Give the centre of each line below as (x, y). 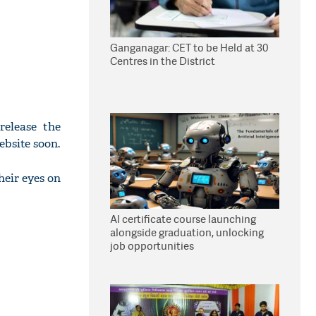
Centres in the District (163, 61)
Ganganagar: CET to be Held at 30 (189, 48)
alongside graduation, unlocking (187, 232)
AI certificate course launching (183, 219)
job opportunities (152, 246)
